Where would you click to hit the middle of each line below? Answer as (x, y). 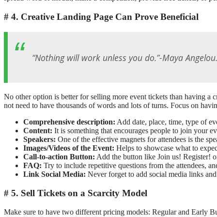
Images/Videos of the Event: (69, 148)
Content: (38, 131)
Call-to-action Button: (59, 157)
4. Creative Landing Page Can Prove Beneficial (105, 17)
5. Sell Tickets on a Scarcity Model (79, 193)
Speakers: (39, 139)
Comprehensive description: (69, 122)
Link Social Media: (54, 174)
